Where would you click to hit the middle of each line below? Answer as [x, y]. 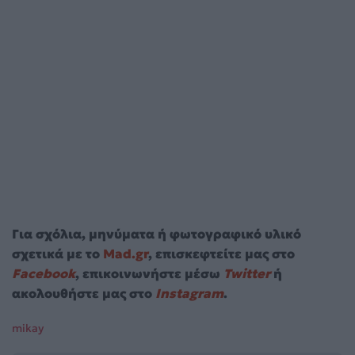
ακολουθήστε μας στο [84, 293]
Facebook [44, 273]
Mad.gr [126, 253]
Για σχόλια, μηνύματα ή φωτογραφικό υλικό [157, 233]
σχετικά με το [57, 253]
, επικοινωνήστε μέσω [149, 273]
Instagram [189, 293]
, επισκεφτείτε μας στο [221, 253]
